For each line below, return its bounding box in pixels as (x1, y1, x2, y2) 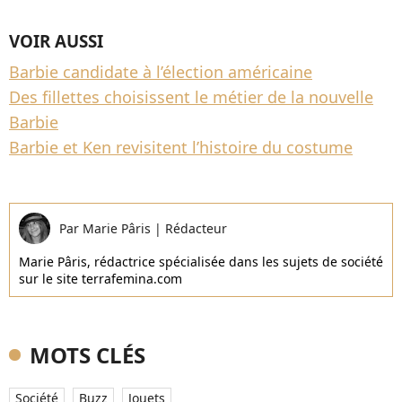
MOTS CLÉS (30, 340, 145, 370)
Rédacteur (165, 220, 227, 237)
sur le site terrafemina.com (19, 270, 182, 287)
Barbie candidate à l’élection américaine (9, 61, 312, 83)
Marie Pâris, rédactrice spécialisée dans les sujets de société (19, 253, 383, 270)
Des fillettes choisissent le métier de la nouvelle (9, 86, 373, 108)
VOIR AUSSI (9, 30, 103, 53)
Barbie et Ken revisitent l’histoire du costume (9, 136, 353, 158)
